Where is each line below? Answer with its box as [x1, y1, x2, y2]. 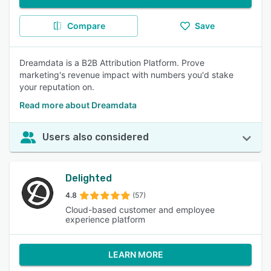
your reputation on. [19, 82, 94, 92]
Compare [67, 21, 105, 31]
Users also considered [42, 131, 149, 143]
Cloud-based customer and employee [65, 204, 215, 215]
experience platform [65, 214, 145, 224]
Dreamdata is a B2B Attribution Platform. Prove [19, 57, 204, 68]
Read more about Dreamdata [19, 100, 137, 110]
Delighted [65, 172, 112, 184]
